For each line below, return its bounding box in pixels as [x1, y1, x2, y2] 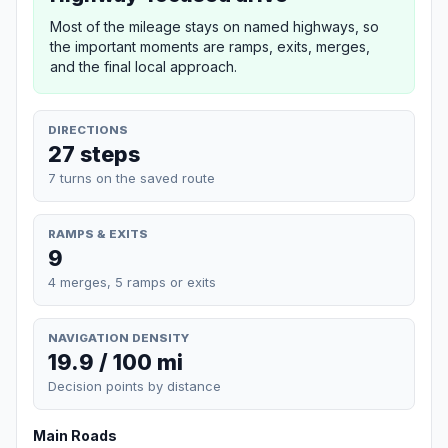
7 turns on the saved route [48, 169, 215, 186]
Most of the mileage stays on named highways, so [50, 17, 379, 35]
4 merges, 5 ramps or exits [48, 273, 216, 290]
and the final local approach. [50, 57, 237, 75]
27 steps [48, 140, 140, 167]
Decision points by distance [48, 378, 221, 395]
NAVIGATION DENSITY [48, 330, 189, 345]
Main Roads [33, 427, 117, 445]
